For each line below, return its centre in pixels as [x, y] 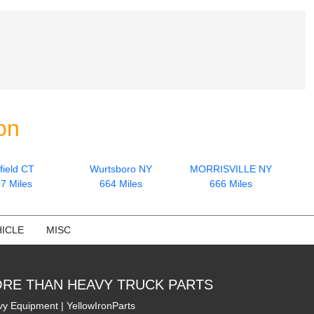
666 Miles [231, 183]
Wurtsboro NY [121, 169]
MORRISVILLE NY [231, 169]
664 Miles [121, 183]
